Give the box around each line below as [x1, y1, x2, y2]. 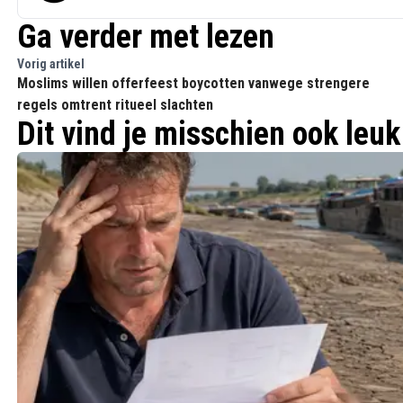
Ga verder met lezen [17, 18, 274, 56]
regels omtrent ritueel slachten [17, 96, 213, 113]
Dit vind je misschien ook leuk [17, 115, 400, 153]
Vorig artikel [17, 57, 85, 71]
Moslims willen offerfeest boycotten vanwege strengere [17, 75, 370, 92]
